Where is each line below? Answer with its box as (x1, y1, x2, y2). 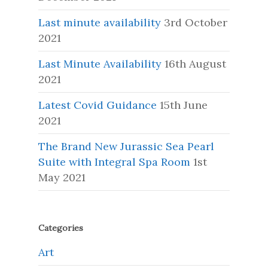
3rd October (164, 16, 227, 30)
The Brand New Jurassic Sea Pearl (38, 139, 214, 154)
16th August (165, 57, 226, 71)
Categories (38, 223, 83, 234)
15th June (160, 98, 208, 112)
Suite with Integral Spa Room (38, 155, 190, 169)
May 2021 (38, 170, 86, 185)
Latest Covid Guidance (38, 98, 157, 112)
